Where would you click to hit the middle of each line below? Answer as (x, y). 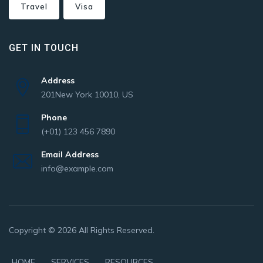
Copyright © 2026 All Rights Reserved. (82, 230)
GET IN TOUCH (44, 48)
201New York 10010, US (87, 94)
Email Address (70, 154)
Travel (34, 6)
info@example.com (77, 168)
